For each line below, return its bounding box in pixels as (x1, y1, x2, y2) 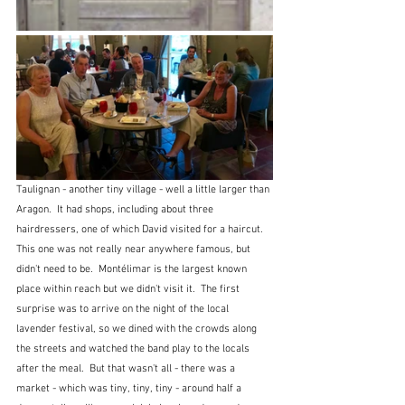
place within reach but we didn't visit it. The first (16, 282, 242, 296)
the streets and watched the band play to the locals (16, 342, 252, 355)
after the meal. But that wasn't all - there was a (16, 362, 238, 375)
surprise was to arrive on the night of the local (16, 302, 231, 316)
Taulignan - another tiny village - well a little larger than (16, 183, 272, 196)
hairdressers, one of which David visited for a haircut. (16, 222, 268, 236)
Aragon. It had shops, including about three (16, 202, 216, 216)
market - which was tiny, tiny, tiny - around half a (16, 381, 244, 395)
